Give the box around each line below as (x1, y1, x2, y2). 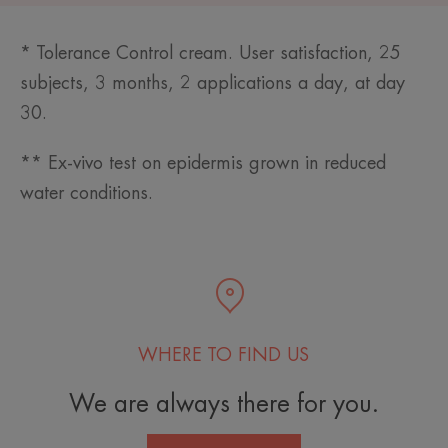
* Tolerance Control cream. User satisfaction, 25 (20, 44, 401, 63)
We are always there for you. (68, 392, 379, 417)
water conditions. (20, 184, 153, 203)
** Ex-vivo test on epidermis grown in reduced (20, 154, 386, 173)
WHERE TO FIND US (138, 346, 310, 365)
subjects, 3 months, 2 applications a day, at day (20, 74, 405, 93)
